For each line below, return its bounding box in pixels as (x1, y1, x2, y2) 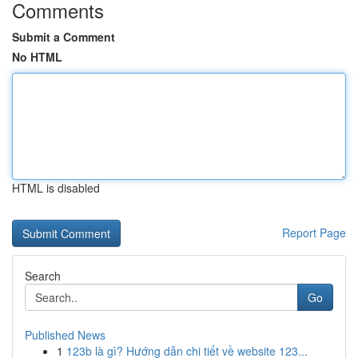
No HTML (12, 49, 62, 65)
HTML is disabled (12, 180, 100, 196)
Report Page (282, 225, 346, 241)
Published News (25, 327, 105, 343)
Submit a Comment (12, 29, 115, 45)
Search (25, 268, 61, 284)
